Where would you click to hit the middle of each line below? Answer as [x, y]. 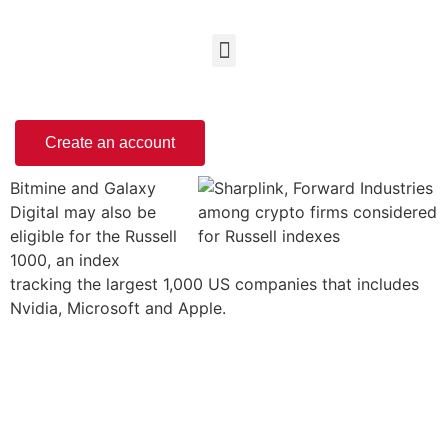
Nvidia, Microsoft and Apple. [118, 308]
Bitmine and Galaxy [83, 188]
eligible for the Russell [93, 236]
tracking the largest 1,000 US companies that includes [214, 284]
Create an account [110, 142]
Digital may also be [83, 212]
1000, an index [65, 260]
